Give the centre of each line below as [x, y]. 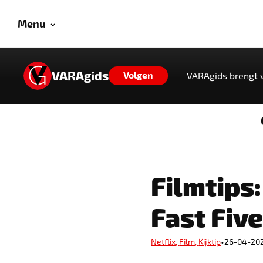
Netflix [163, 242]
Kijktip [210, 242]
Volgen [139, 75]
